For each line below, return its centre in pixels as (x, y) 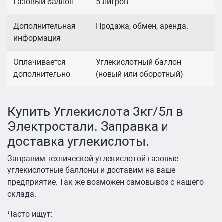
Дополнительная (45, 26)
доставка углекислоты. (78, 141)
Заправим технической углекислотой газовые (93, 158)
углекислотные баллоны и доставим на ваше (91, 170)
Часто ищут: (30, 214)
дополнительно (42, 74)
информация (37, 38)
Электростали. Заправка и (88, 126)
